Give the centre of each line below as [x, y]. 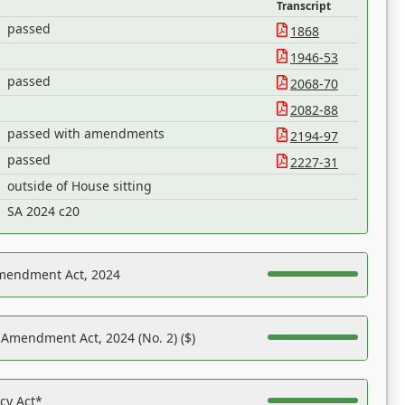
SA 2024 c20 [43, 211]
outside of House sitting [80, 186]
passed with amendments [86, 133]
